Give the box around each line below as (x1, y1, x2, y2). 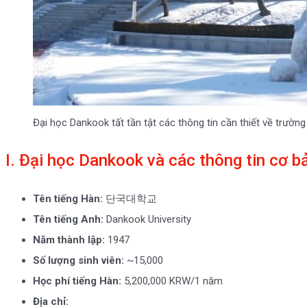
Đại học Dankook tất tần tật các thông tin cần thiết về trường (33, 116, 306, 130)
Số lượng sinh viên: (33, 254, 124, 267)
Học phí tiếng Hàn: (33, 275, 121, 288)
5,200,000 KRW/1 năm (121, 275, 223, 288)
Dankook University (103, 213, 191, 226)
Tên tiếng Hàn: (33, 193, 103, 206)
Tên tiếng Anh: (33, 213, 103, 226)
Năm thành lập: (33, 234, 105, 247)
